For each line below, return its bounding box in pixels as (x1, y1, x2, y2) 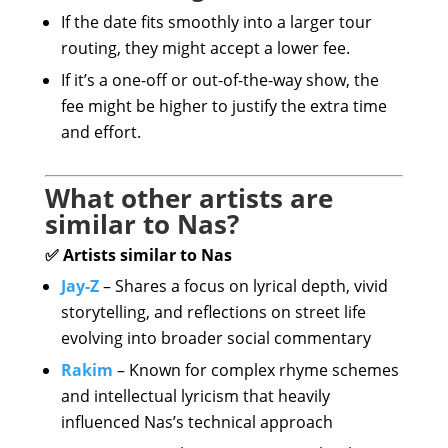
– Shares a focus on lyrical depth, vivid (98, 275, 388, 297)
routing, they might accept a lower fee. (60, 37, 350, 59)
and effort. (60, 121, 141, 143)
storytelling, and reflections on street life (60, 301, 366, 323)
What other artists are (44, 180, 333, 216)
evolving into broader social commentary (60, 327, 371, 349)
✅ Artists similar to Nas (44, 244, 232, 266)
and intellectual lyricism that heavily (60, 385, 330, 407)
